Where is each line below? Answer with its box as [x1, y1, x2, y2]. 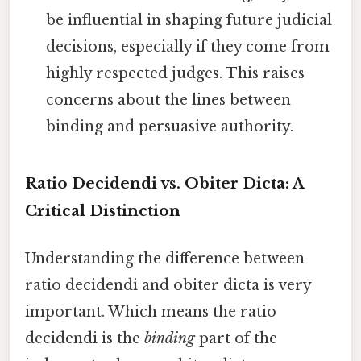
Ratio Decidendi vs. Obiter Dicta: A [25, 174, 304, 193]
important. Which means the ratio [25, 303, 276, 322]
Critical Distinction [25, 201, 180, 221]
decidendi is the [25, 330, 144, 348]
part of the [195, 330, 277, 348]
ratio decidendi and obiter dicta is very [25, 276, 311, 295]
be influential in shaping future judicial [46, 11, 333, 30]
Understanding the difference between [25, 250, 305, 268]
